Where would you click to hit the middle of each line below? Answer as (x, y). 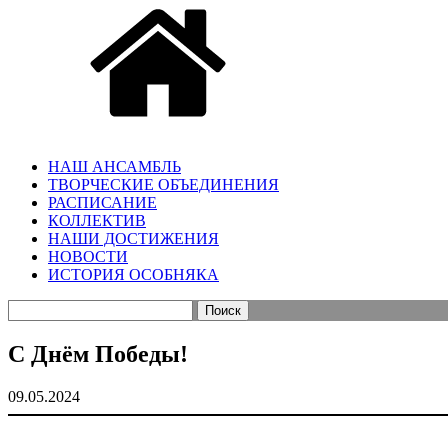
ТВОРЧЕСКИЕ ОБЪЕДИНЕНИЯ (163, 185)
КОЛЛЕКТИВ (97, 221)
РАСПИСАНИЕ (102, 203)
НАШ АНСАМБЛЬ (114, 167)
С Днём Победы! (98, 354)
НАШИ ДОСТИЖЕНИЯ (133, 239)
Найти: (31, 308)
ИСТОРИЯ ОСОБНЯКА (133, 275)
